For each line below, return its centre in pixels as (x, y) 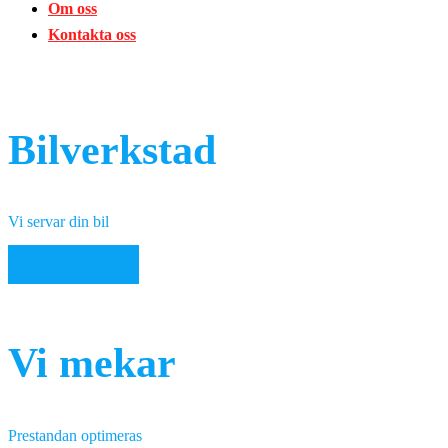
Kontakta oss (92, 34)
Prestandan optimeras (75, 436)
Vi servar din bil (58, 222)
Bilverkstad (112, 149)
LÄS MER (73, 265)
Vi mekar (92, 363)
